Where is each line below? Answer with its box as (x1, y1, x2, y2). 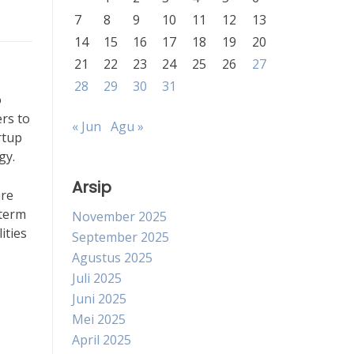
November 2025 (72, 208, 167, 225)
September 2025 (72, 228, 169, 246)
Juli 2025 (72, 269, 122, 287)
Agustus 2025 (72, 249, 153, 266)
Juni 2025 (72, 290, 126, 307)
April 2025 (72, 331, 131, 348)
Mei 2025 (72, 311, 126, 328)
